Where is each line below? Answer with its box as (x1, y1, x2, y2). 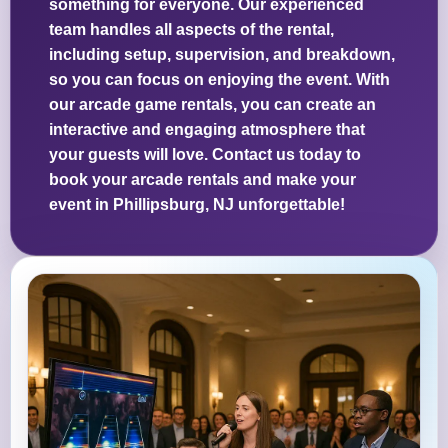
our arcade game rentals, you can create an (49, 96, 376, 114)
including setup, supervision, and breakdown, (49, 46, 395, 64)
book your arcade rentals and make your (49, 171, 356, 189)
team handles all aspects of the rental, (49, 21, 334, 39)
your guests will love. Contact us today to (49, 146, 361, 164)
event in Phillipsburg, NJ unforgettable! (49, 196, 345, 214)
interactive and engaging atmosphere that (49, 121, 365, 139)
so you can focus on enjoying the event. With (49, 71, 390, 89)
